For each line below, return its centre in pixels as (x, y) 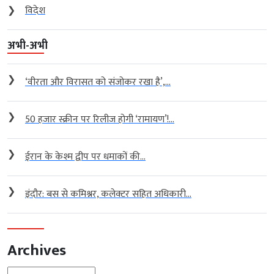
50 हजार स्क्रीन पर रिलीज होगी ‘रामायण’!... (100, 120)
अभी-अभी (28, 46)
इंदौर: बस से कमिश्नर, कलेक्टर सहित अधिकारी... (108, 194)
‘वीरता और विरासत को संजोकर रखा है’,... (98, 83)
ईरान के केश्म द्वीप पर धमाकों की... (85, 157)
